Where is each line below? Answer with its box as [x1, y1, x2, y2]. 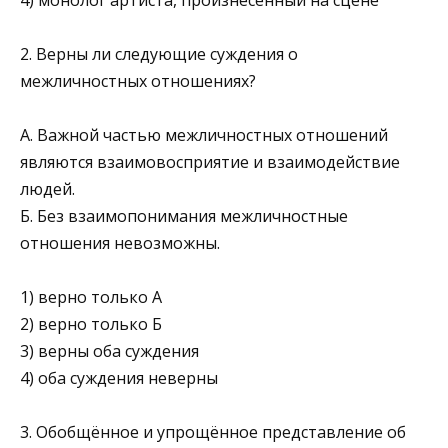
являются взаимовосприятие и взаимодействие [20, 150, 400, 173]
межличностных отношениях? [20, 69, 256, 92]
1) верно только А [20, 286, 162, 309]
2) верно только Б [20, 313, 162, 336]
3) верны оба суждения [20, 340, 199, 363]
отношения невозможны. [20, 231, 220, 254]
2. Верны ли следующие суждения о [20, 42, 298, 65]
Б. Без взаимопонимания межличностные [20, 204, 348, 227]
